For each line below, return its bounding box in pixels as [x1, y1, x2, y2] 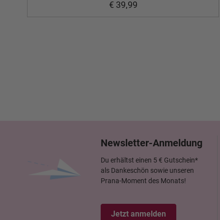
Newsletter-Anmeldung [101, 137, 202, 149]
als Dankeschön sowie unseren [101, 166, 194, 174]
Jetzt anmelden [111, 209, 166, 219]
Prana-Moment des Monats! [101, 177, 186, 185]
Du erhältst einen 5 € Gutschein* [101, 156, 198, 164]
